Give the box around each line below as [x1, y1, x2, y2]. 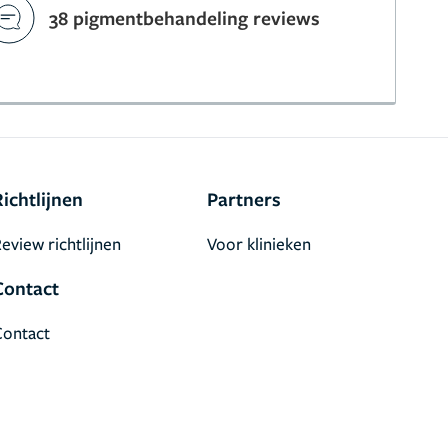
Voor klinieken [206, 232, 311, 255]
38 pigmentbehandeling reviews [48, 5, 320, 31]
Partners [206, 186, 281, 212]
